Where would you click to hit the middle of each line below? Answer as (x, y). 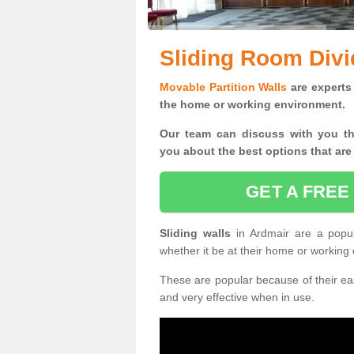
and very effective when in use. (237, 297)
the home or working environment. (252, 104)
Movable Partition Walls (224, 87)
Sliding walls (198, 233)
